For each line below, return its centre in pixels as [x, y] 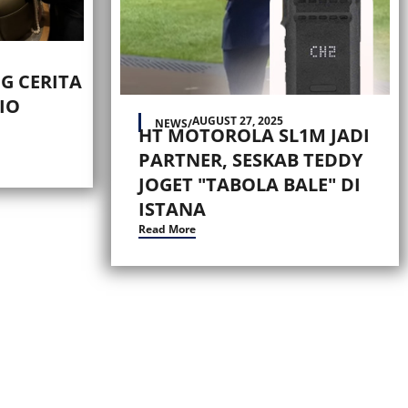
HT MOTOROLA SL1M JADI [254, 135]
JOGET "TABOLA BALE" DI [250, 184]
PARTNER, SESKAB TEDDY [250, 160]
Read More [167, 229]
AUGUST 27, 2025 [238, 121]
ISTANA [172, 209]
